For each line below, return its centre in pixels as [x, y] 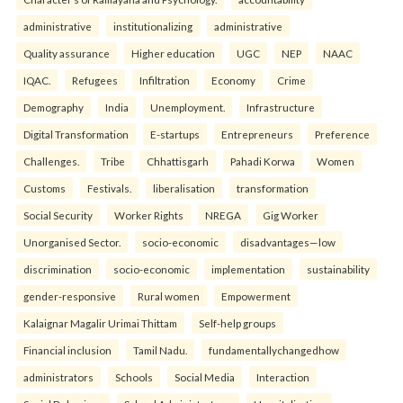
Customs [45, 188]
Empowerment [256, 296]
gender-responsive [70, 296]
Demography [54, 107]
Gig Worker [291, 215]
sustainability [338, 269]
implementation [248, 269]
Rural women [169, 296]
